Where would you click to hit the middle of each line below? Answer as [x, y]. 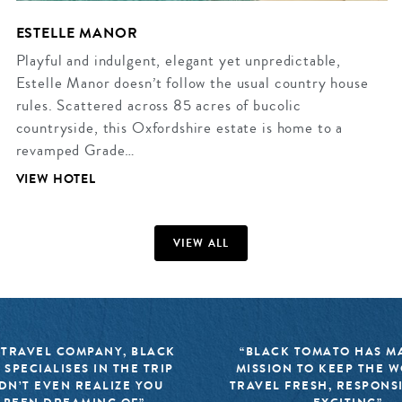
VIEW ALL [201, 244]
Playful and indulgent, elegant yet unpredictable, [179, 60]
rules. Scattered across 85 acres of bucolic [159, 105]
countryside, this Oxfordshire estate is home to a [179, 127]
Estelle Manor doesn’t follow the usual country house [192, 83]
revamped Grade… [76, 150]
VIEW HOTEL [56, 179]
